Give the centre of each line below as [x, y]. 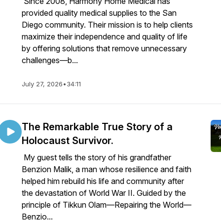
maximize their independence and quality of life [105, 37]
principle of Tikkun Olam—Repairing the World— [107, 205]
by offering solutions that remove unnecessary [104, 48]
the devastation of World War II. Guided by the [104, 193]
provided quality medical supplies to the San [99, 13]
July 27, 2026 [42, 84]
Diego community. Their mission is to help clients [107, 25]
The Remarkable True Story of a [97, 127]
